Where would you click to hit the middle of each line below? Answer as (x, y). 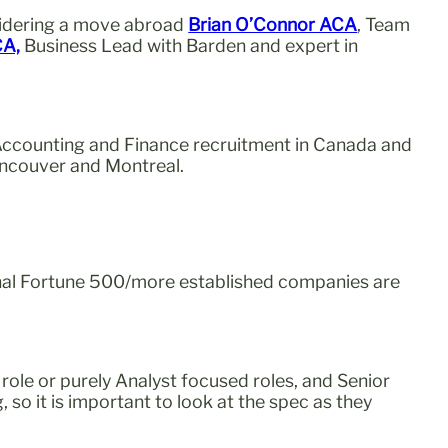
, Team (384, 24)
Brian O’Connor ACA (273, 24)
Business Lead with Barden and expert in (189, 45)
